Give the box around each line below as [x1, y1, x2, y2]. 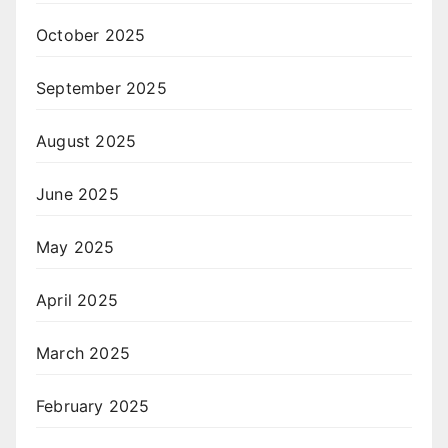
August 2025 [36, 130, 137, 151]
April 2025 [36, 289, 118, 310]
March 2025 [36, 342, 130, 363]
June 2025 [36, 183, 119, 204]
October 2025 [36, 24, 146, 45]
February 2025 [36, 395, 150, 416]
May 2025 [36, 236, 115, 257]
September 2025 [36, 77, 167, 98]
